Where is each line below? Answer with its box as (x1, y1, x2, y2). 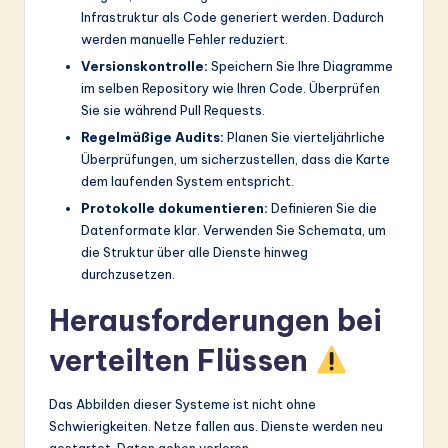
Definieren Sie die (268, 199, 377, 216)
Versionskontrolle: (81, 57, 208, 74)
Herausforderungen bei (49, 301, 382, 339)
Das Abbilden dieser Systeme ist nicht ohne (49, 395, 316, 412)
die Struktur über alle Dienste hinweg (81, 243, 308, 260)
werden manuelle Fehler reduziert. (81, 30, 288, 47)
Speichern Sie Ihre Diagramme (208, 57, 393, 74)
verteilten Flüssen (49, 341, 315, 379)
